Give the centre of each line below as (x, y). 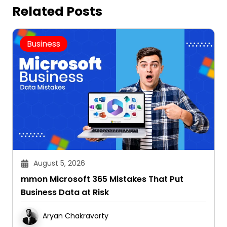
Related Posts (57, 11)
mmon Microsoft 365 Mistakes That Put (102, 179)
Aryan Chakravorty (75, 216)
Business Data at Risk (65, 192)
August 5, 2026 (59, 163)
